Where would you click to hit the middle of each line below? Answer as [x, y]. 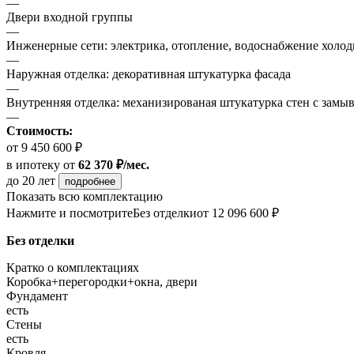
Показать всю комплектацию [85, 196]
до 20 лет [32, 180]
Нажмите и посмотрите [70, 213]
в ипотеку [33, 164]
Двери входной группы [70, 17]
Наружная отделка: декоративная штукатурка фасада [149, 73]
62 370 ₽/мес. [114, 164]
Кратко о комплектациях [73, 267]
